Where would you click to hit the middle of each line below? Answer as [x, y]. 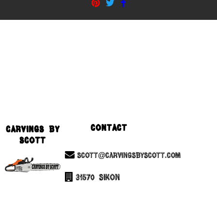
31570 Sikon [98, 177]
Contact [108, 127]
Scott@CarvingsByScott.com [129, 155]
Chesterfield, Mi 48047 [122, 199]
